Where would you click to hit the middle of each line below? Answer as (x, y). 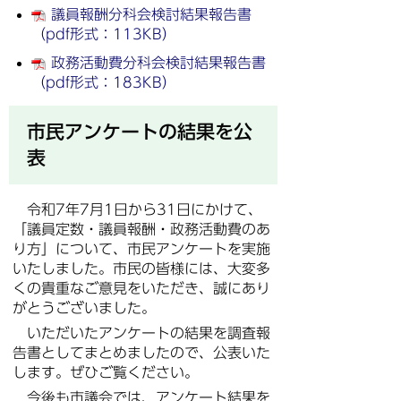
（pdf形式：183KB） (104, 82)
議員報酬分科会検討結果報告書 (151, 14)
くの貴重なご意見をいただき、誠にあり (141, 288)
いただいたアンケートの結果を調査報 (141, 333)
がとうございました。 (84, 308)
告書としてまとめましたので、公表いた (141, 353)
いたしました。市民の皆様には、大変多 (141, 269)
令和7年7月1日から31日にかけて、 (137, 209)
